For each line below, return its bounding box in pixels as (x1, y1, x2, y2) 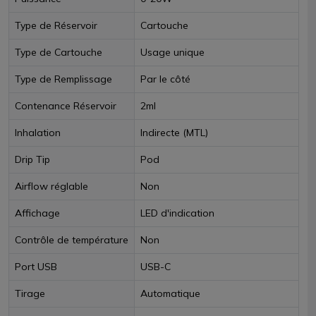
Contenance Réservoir (15, 99, 116, 112)
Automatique (140, 287, 200, 300)
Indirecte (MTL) (140, 126, 208, 139)
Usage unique (140, 46, 205, 59)
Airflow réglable (15, 180, 88, 193)
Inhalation (15, 126, 61, 139)
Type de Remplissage (15, 73, 112, 85)
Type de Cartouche (15, 46, 102, 59)
